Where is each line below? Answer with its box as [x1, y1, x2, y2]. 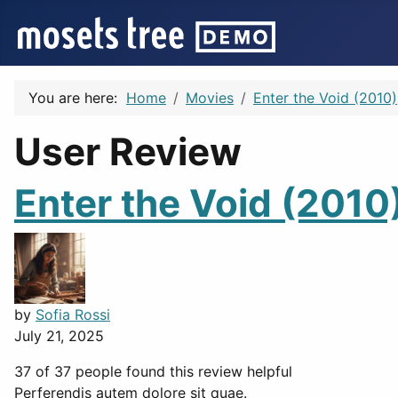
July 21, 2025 [14, 327, 104, 345]
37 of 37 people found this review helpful [14, 362, 292, 380]
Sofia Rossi [36, 306, 110, 323]
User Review [14, 129, 242, 174]
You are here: [28, 89, 126, 107]
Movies [186, 89, 234, 107]
